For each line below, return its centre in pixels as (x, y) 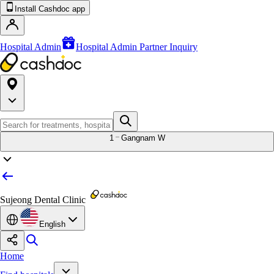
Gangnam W (143, 138)
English (52, 224)
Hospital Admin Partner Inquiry (137, 47)
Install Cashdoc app (50, 9)
